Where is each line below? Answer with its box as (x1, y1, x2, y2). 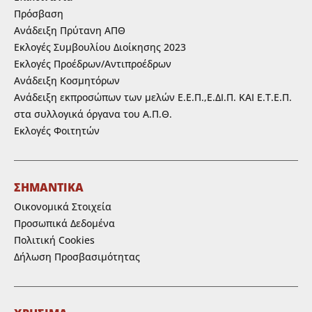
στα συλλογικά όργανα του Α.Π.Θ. (14, 107, 172, 120)
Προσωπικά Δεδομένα (14, 216, 115, 230)
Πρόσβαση (14, 6, 63, 20)
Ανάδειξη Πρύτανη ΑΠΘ (14, 23, 125, 37)
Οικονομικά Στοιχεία (14, 199, 111, 213)
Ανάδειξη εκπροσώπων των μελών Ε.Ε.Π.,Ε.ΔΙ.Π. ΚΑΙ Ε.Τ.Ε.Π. (14, 90, 292, 104)
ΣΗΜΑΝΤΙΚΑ (14, 179, 84, 195)
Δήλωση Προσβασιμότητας (14, 249, 140, 263)
